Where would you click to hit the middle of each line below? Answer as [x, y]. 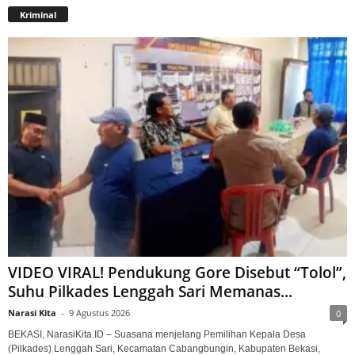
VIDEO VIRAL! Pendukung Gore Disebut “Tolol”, [177, 272]
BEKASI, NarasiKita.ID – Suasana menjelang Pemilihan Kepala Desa [157, 334]
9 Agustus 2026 [99, 312]
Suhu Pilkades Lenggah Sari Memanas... [150, 291]
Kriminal [38, 14]
